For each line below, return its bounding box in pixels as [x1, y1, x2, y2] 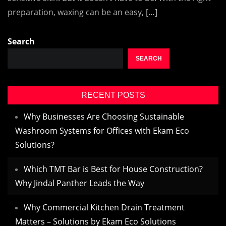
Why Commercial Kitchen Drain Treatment [24, 202, 185, 213]
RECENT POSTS [81, 91, 145, 99]
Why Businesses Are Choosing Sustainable [24, 111, 184, 122]
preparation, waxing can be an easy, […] [8, 7, 157, 18]
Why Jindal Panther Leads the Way [15, 178, 144, 189]
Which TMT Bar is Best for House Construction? [24, 163, 203, 175]
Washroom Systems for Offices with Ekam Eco [15, 125, 189, 136]
